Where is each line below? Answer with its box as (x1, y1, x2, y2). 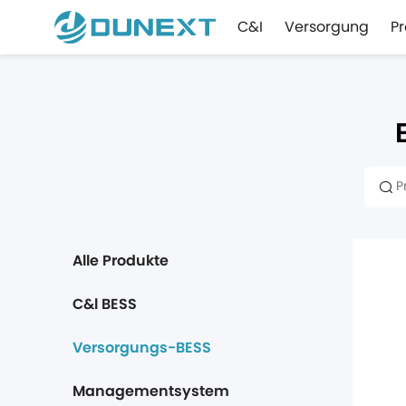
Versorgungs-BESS (72, 341, 211, 355)
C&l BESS (72, 297, 137, 312)
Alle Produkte (72, 254, 169, 268)
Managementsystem (72, 384, 229, 399)
